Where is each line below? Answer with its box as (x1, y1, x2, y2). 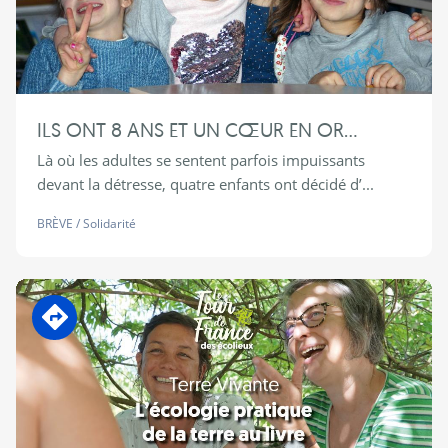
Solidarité (82, 215, 136, 233)
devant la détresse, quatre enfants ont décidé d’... (36, 174, 374, 195)
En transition (66, 291, 148, 316)
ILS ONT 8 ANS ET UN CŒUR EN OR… (36, 117, 358, 143)
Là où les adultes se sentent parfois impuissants (36, 150, 365, 171)
